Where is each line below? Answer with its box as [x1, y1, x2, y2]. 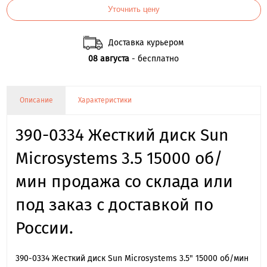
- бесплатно [129, 53, 179, 64]
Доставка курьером [108, 37, 184, 48]
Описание [19, 96, 53, 105]
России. [15, 218, 73, 238]
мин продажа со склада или [15, 171, 233, 191]
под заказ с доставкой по [15, 194, 213, 215]
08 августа [88, 53, 129, 64]
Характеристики [77, 96, 132, 105]
